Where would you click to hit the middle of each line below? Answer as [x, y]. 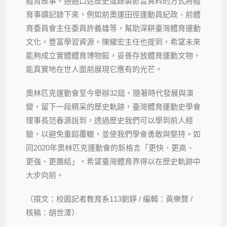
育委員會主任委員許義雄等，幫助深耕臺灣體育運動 [113, 28]
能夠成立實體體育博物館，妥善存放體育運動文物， [113, 55]
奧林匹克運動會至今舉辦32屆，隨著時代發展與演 [110, 93]
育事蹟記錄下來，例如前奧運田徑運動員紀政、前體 [113, 14]
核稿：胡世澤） [53, 212]
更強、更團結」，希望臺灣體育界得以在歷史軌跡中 [113, 161]
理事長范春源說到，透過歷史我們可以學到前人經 [110, 120]
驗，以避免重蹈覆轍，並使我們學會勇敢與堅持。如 [113, 134]
